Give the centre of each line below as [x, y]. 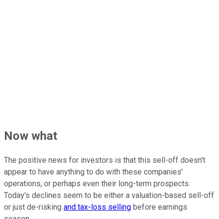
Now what [31, 136]
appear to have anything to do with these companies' [93, 172]
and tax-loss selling [97, 207]
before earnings [159, 207]
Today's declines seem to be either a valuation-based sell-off [109, 196]
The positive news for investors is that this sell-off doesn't [105, 160]
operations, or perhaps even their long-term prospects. [97, 184]
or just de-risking [34, 207]
